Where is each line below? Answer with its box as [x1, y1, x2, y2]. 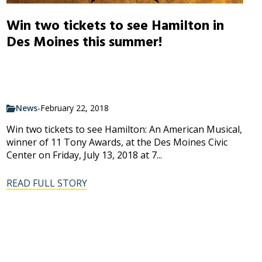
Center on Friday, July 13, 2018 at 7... [6, 149, 162, 162]
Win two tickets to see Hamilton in [6, 16, 224, 36]
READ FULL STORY [6, 177, 87, 190]
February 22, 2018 [40, 102, 109, 114]
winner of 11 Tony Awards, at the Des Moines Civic [6, 136, 227, 149]
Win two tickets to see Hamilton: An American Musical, [6, 123, 242, 136]
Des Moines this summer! [6, 32, 162, 52]
